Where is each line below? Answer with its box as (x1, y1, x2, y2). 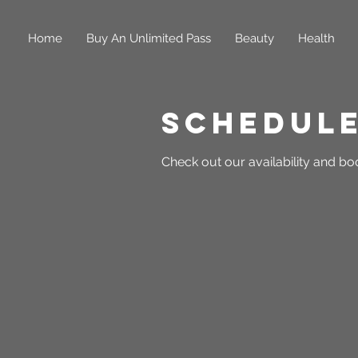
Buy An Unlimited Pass (86, 31, 211, 46)
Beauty (235, 31, 274, 46)
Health (298, 31, 335, 46)
